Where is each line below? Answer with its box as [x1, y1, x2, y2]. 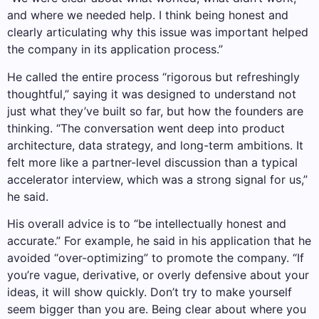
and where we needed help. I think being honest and [7, 8, 288, 23]
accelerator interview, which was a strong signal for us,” [7, 172, 308, 187]
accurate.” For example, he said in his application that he [7, 233, 311, 248]
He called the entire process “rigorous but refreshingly [7, 69, 300, 84]
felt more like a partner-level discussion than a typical [7, 155, 298, 169]
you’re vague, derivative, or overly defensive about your [7, 267, 309, 282]
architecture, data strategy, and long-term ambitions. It [7, 137, 303, 152]
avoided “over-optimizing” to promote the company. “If [7, 250, 304, 265]
